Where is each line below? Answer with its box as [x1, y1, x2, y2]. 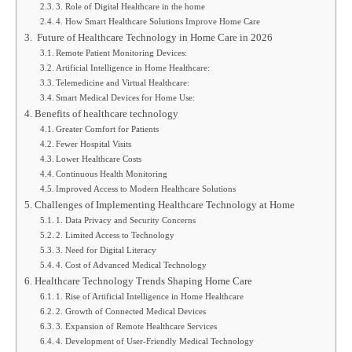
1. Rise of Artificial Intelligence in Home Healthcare [56, 291, 244, 301]
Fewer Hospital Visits [56, 138, 132, 148]
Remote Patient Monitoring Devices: [56, 47, 188, 57]
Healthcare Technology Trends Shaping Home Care [34, 275, 252, 287]
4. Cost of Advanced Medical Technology [56, 259, 207, 269]
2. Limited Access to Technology [56, 229, 175, 240]
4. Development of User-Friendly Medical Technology [56, 335, 255, 346]
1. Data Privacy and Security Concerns [56, 214, 196, 225]
